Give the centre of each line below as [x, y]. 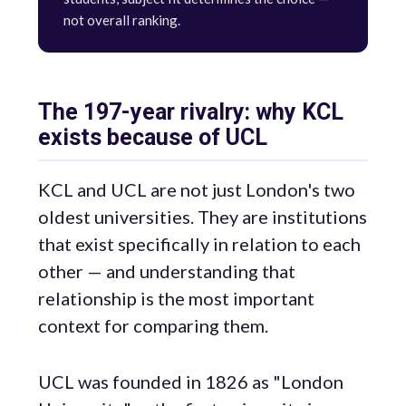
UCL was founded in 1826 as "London [191, 382]
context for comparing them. [153, 325]
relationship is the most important [176, 298]
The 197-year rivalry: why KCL [191, 112]
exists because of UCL [153, 137]
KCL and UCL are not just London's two [197, 189]
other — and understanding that [167, 271]
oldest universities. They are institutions [203, 217]
